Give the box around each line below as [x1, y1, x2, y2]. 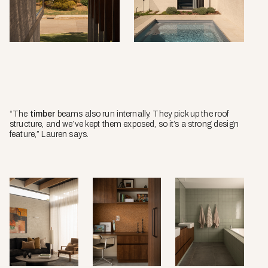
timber [29, 109, 56, 119]
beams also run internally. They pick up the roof [55, 109, 229, 119]
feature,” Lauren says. [10, 130, 89, 139]
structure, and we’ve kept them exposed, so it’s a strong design [10, 120, 239, 129]
